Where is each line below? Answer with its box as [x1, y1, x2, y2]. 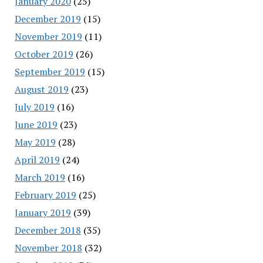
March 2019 [14, 170, 65, 184]
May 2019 [14, 135, 56, 149]
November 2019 [14, 29, 82, 43]
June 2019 [14, 117, 58, 131]
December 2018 [14, 223, 81, 237]
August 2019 [14, 82, 69, 96]
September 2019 [14, 65, 85, 78]
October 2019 [14, 47, 73, 60]
